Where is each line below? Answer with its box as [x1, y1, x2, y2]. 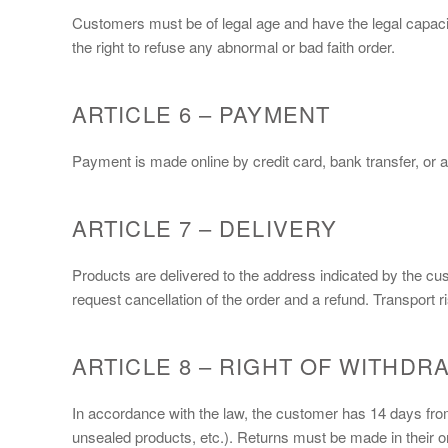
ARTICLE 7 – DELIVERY [72, 211, 337, 243]
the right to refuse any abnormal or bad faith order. [72, 35, 395, 57]
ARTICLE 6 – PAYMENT [72, 97, 330, 129]
